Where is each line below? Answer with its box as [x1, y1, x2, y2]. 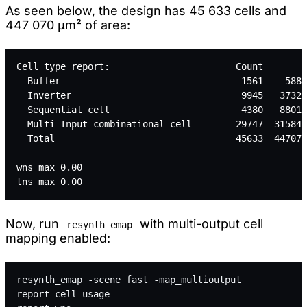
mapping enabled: [5, 230, 110, 245]
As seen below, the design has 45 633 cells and [5, 3, 286, 18]
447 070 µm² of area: [5, 17, 130, 32]
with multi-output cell [136, 216, 263, 231]
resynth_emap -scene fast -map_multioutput [16, 273, 241, 285]
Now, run [5, 216, 62, 231]
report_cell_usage [16, 288, 110, 299]
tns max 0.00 [16, 175, 82, 187]
